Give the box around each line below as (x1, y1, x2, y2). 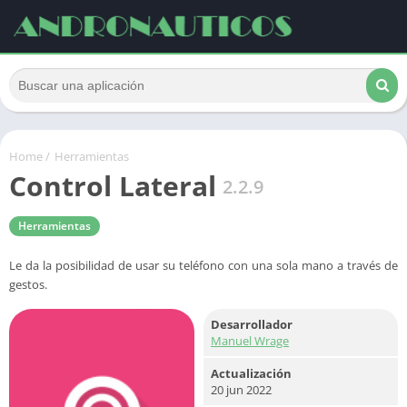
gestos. (9, 276, 47, 293)
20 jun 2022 (211, 382, 272, 398)
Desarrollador (211, 316, 293, 333)
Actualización (211, 365, 292, 382)
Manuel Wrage (211, 333, 289, 349)
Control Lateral (9, 167, 216, 204)
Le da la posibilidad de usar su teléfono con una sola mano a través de (9, 257, 398, 273)
